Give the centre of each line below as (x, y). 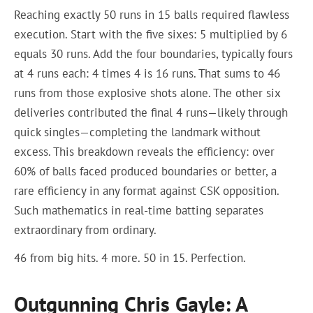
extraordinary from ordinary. (86, 230)
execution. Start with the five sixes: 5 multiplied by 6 (151, 34)
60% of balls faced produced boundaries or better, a (146, 171)
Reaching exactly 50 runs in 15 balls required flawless (152, 14)
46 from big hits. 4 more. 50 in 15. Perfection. (130, 258)
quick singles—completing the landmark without (138, 132)
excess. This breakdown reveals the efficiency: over (145, 151)
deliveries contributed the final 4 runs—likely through (151, 112)
